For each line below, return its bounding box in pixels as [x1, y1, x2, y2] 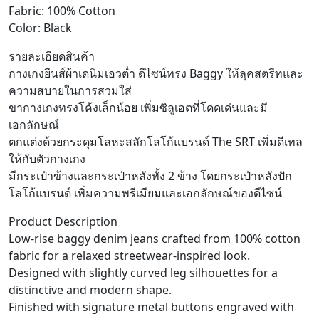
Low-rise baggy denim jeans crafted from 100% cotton [9, 231, 300, 247]
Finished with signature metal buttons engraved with [9, 299, 294, 315]
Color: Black [9, 20, 72, 36]
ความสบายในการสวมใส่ [9, 83, 132, 99]
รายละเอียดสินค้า [9, 48, 95, 65]
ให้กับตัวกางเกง [9, 151, 85, 167]
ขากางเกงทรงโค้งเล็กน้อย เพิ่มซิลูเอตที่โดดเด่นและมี [9, 100, 268, 116]
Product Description [9, 214, 117, 230]
